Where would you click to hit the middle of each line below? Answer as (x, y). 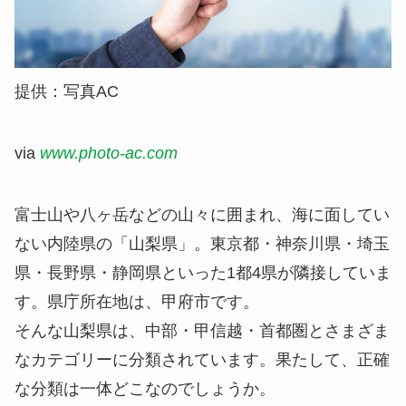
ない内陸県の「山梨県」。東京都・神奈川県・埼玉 (202, 243)
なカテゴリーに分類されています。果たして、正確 (202, 359)
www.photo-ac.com (109, 154)
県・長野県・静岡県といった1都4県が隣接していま (203, 272)
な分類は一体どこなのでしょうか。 (145, 388)
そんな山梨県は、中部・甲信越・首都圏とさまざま (202, 330)
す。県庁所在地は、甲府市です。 (137, 301)
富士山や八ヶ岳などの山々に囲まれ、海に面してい (202, 214)
